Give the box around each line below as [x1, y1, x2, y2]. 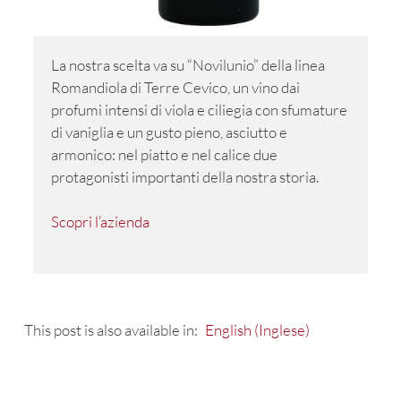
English [205, 320, 252, 339]
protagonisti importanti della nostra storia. [51, 166, 319, 186]
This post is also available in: [24, 320, 200, 339]
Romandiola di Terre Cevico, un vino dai [51, 77, 300, 97]
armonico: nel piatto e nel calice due [51, 144, 277, 164]
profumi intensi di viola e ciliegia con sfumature [51, 99, 347, 119]
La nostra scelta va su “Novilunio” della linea [51, 55, 325, 74]
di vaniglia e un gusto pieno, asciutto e [51, 122, 287, 141]
